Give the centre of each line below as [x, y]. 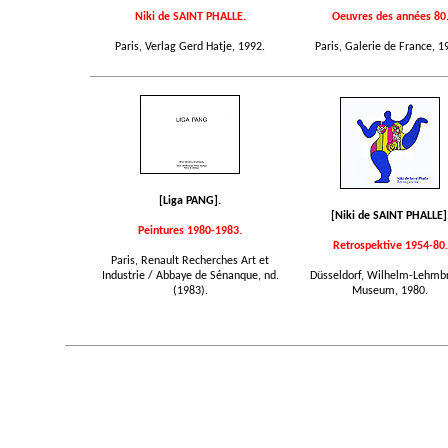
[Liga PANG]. [190, 201]
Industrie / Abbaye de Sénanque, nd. [190, 276]
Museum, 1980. [390, 291]
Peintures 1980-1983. [190, 231]
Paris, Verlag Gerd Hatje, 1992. [190, 47]
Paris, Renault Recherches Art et [190, 261]
